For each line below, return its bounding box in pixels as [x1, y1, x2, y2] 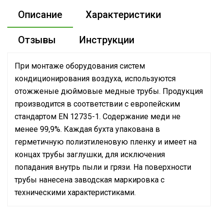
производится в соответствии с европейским [15, 99, 180, 109]
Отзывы [18, 34, 56, 46]
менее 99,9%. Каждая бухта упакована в [15, 125, 160, 134]
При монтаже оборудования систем [15, 61, 145, 71]
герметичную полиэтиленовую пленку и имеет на [15, 137, 197, 146]
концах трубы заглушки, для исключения [15, 150, 165, 159]
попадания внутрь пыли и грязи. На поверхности [15, 163, 191, 172]
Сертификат [34, 200, 77, 209]
